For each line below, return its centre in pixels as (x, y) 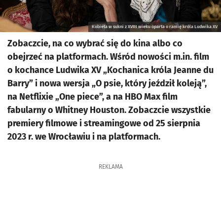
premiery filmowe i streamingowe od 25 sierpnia (104, 123)
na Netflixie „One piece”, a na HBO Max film (92, 97)
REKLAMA (110, 167)
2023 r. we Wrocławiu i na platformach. (84, 137)
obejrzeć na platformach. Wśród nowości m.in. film (108, 57)
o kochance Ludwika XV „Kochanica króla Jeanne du (110, 70)
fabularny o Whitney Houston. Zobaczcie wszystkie (109, 110)
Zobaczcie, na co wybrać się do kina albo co (95, 43)
